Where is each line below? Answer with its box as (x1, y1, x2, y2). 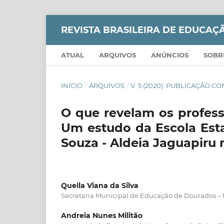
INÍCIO (61, 81, 82, 89)
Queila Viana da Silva (61, 180, 138, 190)
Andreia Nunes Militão (61, 210, 142, 220)
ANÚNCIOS (151, 50, 188, 59)
